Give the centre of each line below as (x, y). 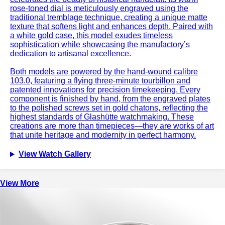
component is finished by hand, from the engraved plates (110, 99)
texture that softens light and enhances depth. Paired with (111, 27)
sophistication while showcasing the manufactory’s (100, 45)
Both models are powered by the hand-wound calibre (104, 72)
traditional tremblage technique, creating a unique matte (109, 18)
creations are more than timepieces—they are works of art (112, 126)
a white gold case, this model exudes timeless (91, 36)
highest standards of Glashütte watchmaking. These (102, 117)
